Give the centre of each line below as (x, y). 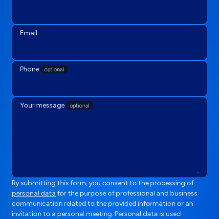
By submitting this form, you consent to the (81, 183)
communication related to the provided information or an (102, 203)
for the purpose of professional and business (127, 193)
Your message (43, 105)
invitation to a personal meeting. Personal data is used (96, 214)
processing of (172, 183)
